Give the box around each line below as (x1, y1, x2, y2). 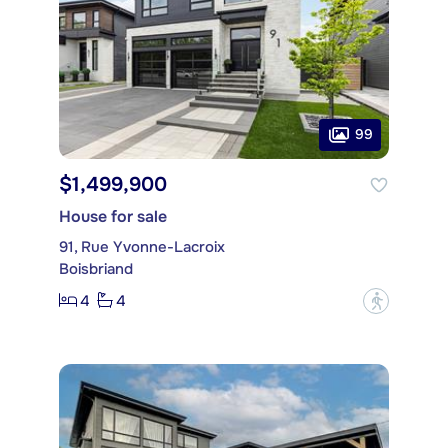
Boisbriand (59, 258, 133, 279)
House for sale (59, 205, 167, 227)
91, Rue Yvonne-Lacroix (59, 236, 225, 257)
